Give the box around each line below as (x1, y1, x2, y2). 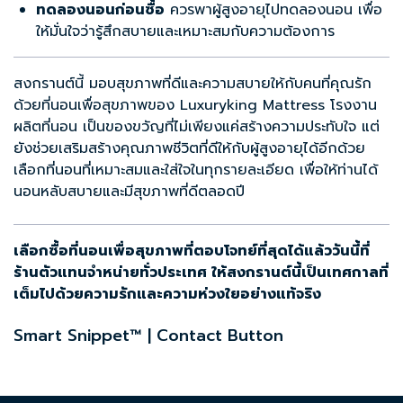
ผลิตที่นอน (13, 116, 77, 139)
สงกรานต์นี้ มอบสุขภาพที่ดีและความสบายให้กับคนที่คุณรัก (13, 73, 372, 95)
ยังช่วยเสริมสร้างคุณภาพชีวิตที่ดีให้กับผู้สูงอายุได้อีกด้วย (13, 138, 365, 160)
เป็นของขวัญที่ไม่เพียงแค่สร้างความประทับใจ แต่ (77, 116, 380, 139)
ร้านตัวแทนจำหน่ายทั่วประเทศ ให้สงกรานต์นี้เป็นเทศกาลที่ (13, 262, 389, 284)
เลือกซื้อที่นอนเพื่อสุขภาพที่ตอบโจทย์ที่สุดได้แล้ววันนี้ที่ (13, 240, 370, 263)
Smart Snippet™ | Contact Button (13, 323, 283, 349)
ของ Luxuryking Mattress (148, 94, 330, 117)
